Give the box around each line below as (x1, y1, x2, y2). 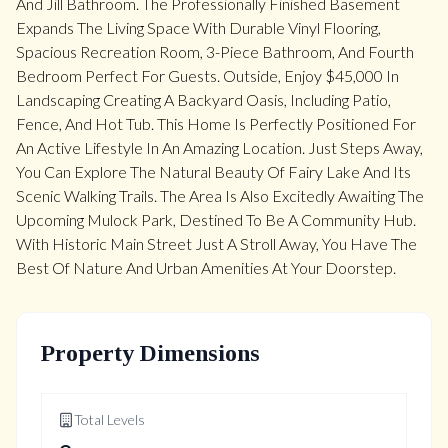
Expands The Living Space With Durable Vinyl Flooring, (16, 18, 381, 37)
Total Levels (74, 411, 145, 428)
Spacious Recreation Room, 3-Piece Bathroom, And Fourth (16, 42, 414, 61)
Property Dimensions (41, 340, 260, 366)
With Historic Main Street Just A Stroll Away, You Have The (16, 234, 417, 253)
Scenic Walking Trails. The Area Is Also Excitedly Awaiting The (16, 186, 424, 205)
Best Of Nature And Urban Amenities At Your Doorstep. (16, 258, 396, 277)
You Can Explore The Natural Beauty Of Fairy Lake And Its (16, 162, 411, 181)
